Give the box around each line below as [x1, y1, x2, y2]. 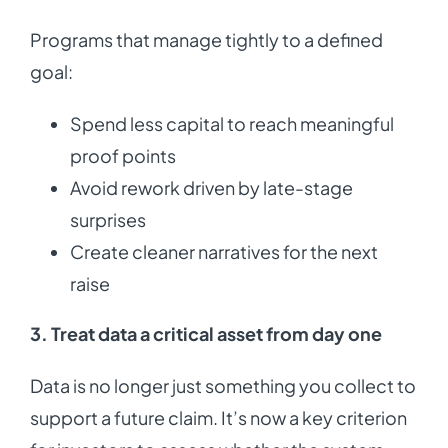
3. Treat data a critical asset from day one [29, 322, 382, 346]
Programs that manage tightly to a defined [29, 28, 383, 52]
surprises [69, 208, 146, 232]
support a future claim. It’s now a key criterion [29, 406, 407, 430]
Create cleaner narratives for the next [69, 240, 378, 264]
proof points [69, 144, 176, 168]
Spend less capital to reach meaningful [69, 112, 394, 136]
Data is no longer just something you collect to [29, 374, 416, 398]
